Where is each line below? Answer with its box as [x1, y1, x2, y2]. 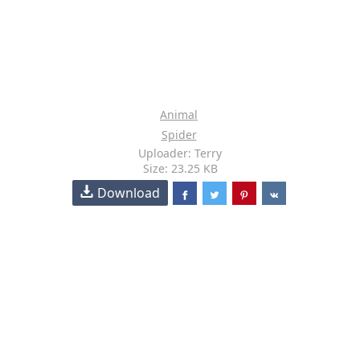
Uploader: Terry [138, 145, 222, 161]
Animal [160, 107, 198, 122]
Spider [161, 127, 197, 142]
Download [97, 184, 161, 202]
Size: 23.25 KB [142, 161, 218, 176]
